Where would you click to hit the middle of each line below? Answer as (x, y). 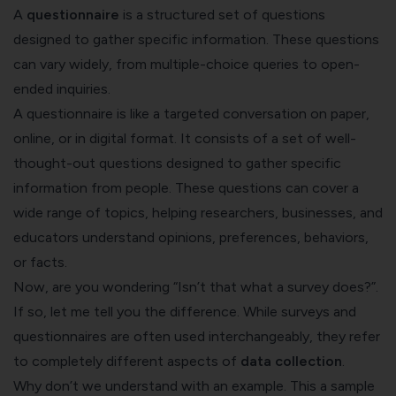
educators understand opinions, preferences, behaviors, (191, 237)
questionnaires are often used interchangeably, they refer (197, 336)
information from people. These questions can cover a (186, 187)
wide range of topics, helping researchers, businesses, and (198, 212)
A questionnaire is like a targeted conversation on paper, (191, 113)
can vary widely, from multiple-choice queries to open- (187, 64)
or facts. (40, 262)
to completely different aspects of (127, 361)
